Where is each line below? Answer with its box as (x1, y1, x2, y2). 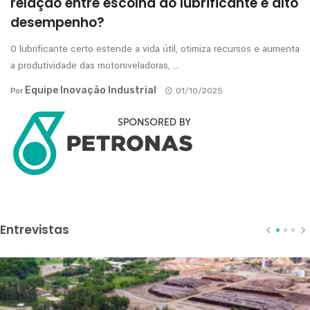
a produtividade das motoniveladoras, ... (10, 58, 179, 72)
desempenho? (10, 12, 104, 32)
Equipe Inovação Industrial (25, 84, 156, 96)
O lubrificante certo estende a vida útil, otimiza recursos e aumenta (10, 42, 300, 55)
